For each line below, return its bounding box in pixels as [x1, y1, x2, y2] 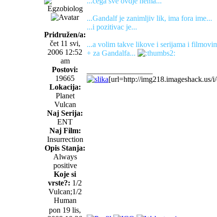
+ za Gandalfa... [87, 48, 138, 57]
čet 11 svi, [49, 39, 80, 47]
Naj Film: [49, 126, 81, 135]
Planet [55, 91, 75, 100]
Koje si [54, 170, 76, 178]
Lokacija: [49, 82, 81, 91]
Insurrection [46, 135, 83, 143]
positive [53, 161, 77, 170]
